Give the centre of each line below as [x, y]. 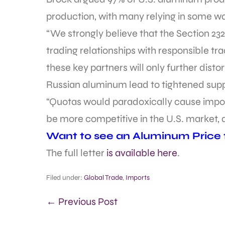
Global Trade [103, 178]
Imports [138, 178]
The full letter [76, 153]
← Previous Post [82, 202]
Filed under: [64, 178]
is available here [142, 153]
